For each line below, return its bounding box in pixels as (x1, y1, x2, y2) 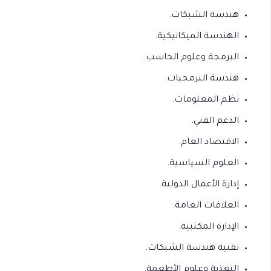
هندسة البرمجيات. (165, 74, 239, 84)
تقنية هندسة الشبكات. (145, 243, 239, 253)
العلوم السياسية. (167, 158, 239, 169)
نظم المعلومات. (172, 95, 239, 105)
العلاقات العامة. (172, 201, 239, 211)
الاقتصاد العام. (178, 137, 239, 148)
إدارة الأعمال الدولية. (159, 180, 239, 190)
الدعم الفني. (191, 116, 239, 126)
